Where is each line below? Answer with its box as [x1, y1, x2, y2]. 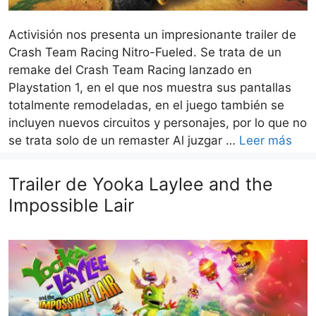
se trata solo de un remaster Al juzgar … [8, 133, 239, 148]
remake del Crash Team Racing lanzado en [8, 63, 252, 78]
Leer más [239, 133, 292, 148]
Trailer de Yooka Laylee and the [8, 174, 273, 195]
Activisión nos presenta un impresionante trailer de [8, 28, 296, 42]
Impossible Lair [8, 195, 134, 217]
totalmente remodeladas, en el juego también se [8, 98, 284, 113]
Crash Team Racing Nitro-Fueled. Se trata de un [8, 45, 281, 60]
